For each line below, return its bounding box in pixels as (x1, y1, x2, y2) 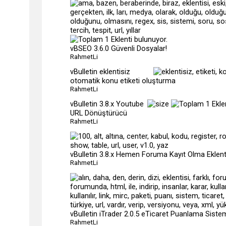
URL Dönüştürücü (70, 108, 127, 118)
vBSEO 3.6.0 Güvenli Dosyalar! (70, 44, 167, 53)
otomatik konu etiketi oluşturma (70, 76, 176, 85)
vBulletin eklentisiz (70, 67, 130, 76)
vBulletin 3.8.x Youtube (70, 99, 144, 108)
